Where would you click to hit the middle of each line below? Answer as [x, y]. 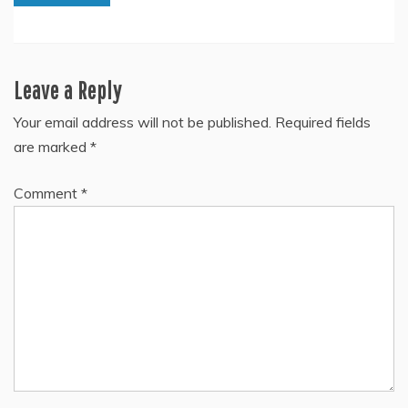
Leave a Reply [68, 90]
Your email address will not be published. [143, 122]
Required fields [323, 122]
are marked [52, 147]
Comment [47, 193]
